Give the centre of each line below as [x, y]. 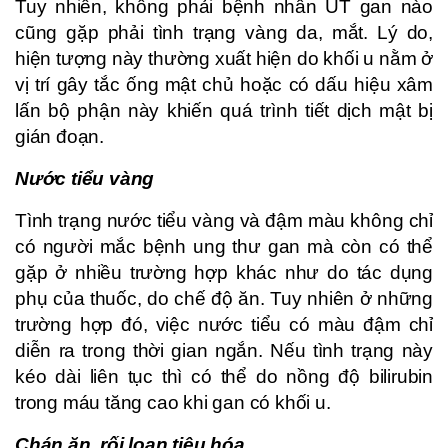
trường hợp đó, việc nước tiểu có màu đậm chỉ [224, 324]
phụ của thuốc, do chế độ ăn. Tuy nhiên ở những [224, 298]
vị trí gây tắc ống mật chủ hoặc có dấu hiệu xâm [224, 84]
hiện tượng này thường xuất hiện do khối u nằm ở [224, 58]
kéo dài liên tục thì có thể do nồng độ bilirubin [224, 376]
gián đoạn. [60, 136]
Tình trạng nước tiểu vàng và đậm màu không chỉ [224, 220]
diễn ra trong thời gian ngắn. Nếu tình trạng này [224, 350]
